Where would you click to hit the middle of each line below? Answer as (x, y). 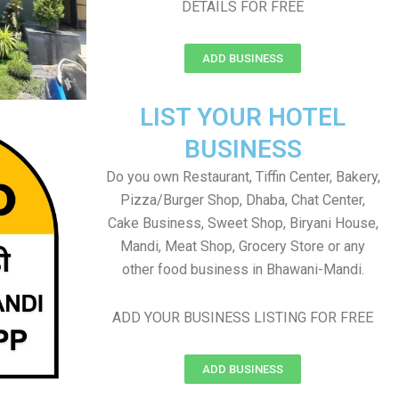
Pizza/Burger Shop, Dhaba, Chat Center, (243, 200)
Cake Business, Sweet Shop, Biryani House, (243, 223)
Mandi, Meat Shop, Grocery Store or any (243, 246)
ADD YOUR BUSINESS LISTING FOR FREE (243, 318)
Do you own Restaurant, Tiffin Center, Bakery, (243, 177)
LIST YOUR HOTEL (243, 117)
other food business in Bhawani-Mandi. (243, 269)
